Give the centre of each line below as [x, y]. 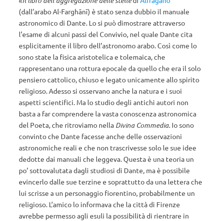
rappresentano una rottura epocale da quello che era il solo [110, 68]
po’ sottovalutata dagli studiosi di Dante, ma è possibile [104, 170]
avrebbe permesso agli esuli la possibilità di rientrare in [104, 216]
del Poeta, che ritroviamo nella [67, 125]
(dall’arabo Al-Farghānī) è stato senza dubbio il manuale [104, 11]
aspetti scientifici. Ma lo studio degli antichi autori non [104, 102]
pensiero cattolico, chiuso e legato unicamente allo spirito [109, 79]
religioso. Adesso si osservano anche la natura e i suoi [100, 91]
